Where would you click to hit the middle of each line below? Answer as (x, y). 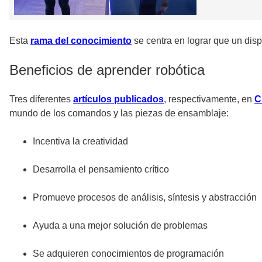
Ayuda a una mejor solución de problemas (120, 226)
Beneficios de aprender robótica (107, 70)
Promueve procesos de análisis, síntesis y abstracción (145, 198)
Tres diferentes (41, 99)
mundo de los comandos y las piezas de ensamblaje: (119, 113)
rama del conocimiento (81, 41)
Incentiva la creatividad (80, 142)
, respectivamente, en (209, 99)
